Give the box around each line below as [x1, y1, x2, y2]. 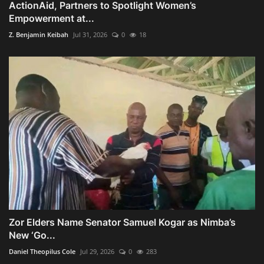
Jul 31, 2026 [73, 30, 107, 39]
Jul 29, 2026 [80, 247, 114, 256]
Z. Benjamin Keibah [9, 30, 68, 39]
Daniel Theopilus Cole [9, 247, 75, 256]
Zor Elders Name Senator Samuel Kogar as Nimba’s [9, 216, 236, 229]
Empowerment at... [9, 12, 94, 25]
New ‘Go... [9, 229, 55, 242]
